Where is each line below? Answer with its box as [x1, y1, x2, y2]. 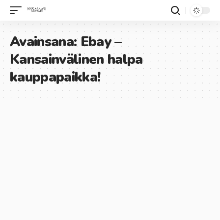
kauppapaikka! [10, 68, 101, 86]
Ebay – [80, 32, 122, 51]
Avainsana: [10, 32, 81, 51]
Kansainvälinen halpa [10, 50, 143, 69]
